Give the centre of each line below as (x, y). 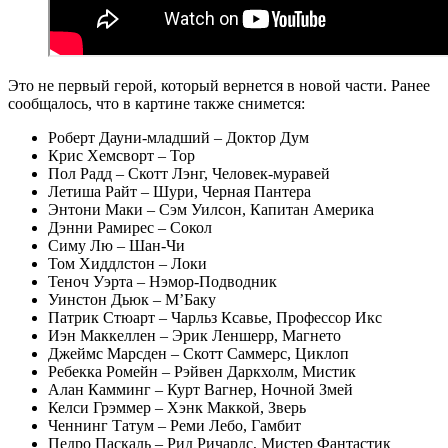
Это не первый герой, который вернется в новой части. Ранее (219, 85)
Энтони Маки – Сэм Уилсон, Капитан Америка (211, 209)
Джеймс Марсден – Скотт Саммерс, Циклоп (198, 353)
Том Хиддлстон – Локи (127, 263)
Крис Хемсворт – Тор (121, 155)
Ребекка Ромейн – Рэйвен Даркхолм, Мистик (202, 371)
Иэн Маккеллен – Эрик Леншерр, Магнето (194, 335)
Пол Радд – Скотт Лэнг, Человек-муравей (189, 173)
